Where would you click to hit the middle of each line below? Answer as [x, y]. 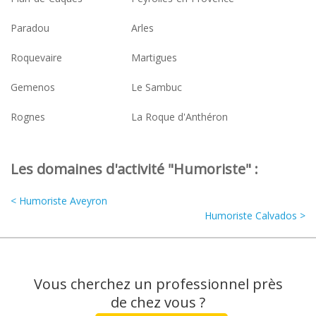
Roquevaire [36, 57]
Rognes [28, 116]
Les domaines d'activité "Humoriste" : [134, 169]
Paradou [30, 28]
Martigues [154, 57]
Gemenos [33, 87]
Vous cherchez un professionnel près [158, 284]
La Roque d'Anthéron [180, 116]
